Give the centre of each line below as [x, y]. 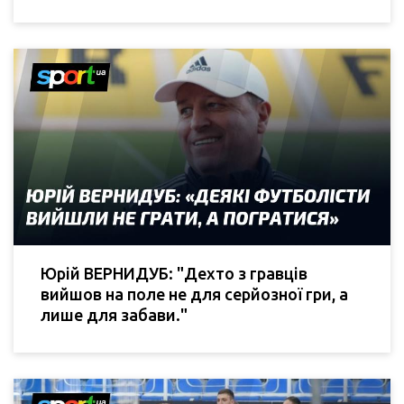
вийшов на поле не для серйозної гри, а [194, 294]
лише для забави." [114, 314]
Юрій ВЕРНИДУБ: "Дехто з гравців [174, 273]
